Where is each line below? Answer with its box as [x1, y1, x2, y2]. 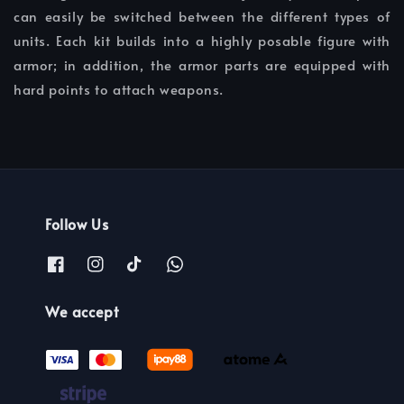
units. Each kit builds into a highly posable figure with [14, 31, 390, 50]
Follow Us [45, 214, 109, 234]
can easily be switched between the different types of [14, 6, 390, 26]
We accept [45, 300, 119, 321]
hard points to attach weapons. [14, 79, 225, 99]
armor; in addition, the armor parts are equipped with [14, 55, 390, 75]
